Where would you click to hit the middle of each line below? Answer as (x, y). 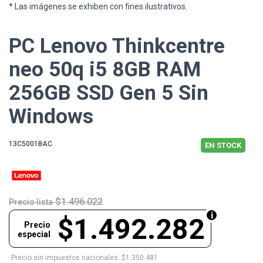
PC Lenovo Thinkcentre (117, 46)
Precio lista (31, 202)
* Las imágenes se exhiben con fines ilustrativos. (98, 7)
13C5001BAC (31, 144)
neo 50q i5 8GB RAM (105, 70)
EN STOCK (223, 146)
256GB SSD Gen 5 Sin (109, 93)
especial (34, 235)
